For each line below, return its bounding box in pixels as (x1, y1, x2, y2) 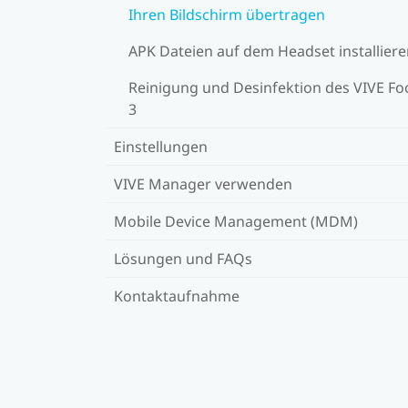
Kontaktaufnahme (114, 285, 240, 306)
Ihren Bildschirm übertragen (128, 4, 325, 25)
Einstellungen (114, 136, 208, 157)
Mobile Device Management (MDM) (114, 210, 358, 231)
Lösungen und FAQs (114, 248, 252, 269)
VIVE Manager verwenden (114, 173, 292, 194)
